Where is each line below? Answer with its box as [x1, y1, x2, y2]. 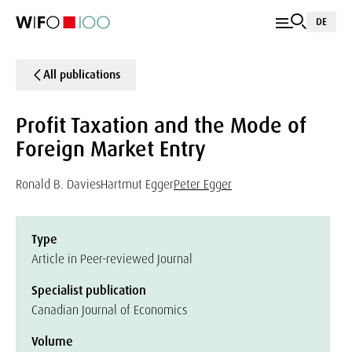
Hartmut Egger [101, 176, 174, 192]
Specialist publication [31, 282, 146, 299]
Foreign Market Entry [16, 135, 206, 163]
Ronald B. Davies [16, 176, 101, 192]
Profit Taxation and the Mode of [16, 112, 306, 139]
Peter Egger [174, 176, 232, 192]
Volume [31, 333, 73, 350]
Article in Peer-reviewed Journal [31, 251, 192, 267]
